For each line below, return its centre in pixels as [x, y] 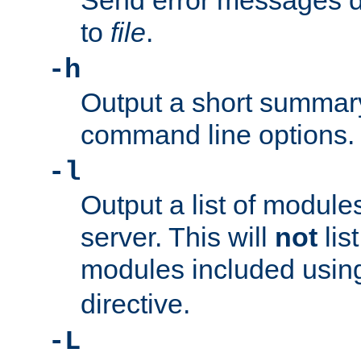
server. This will [178, 237]
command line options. [218, 135]
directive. [135, 304]
